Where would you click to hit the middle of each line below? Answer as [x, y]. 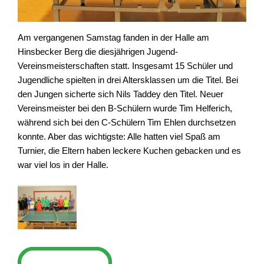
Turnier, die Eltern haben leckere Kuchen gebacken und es [129, 150]
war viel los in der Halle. [63, 164]
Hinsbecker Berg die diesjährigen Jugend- [98, 51]
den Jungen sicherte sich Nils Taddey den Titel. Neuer [121, 94]
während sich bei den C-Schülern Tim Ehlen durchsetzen [127, 122]
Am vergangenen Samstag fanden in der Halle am [113, 37]
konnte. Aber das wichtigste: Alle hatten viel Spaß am [119, 136]
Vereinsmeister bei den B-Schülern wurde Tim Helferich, [125, 108]
